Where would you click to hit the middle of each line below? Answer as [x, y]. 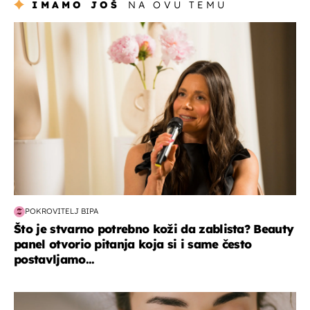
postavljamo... [54, 259]
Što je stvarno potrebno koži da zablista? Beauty [154, 228]
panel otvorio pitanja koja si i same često [133, 244]
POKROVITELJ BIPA [62, 211]
